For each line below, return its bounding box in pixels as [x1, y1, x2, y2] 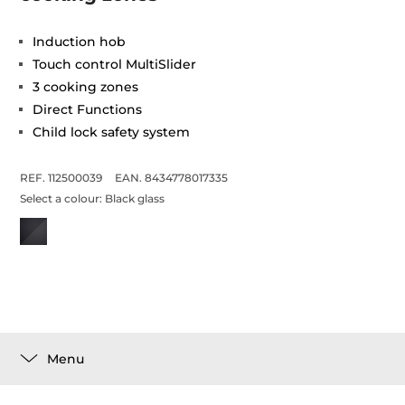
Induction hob [33, 33, 127, 50]
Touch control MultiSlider [33, 56, 197, 72]
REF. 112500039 [20, 171, 103, 184]
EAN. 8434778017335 [115, 171, 229, 184]
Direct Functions [33, 101, 143, 118]
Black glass [105, 192, 165, 205]
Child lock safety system [33, 124, 191, 140]
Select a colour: [20, 192, 106, 205]
